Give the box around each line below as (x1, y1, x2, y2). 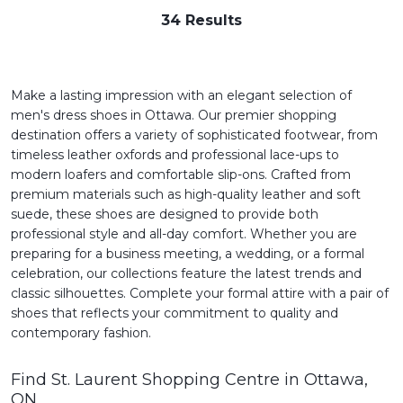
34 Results (161, 11, 242, 29)
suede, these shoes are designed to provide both (11, 205, 318, 222)
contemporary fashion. (11, 324, 151, 341)
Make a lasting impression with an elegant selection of (11, 86, 352, 103)
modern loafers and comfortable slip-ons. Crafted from (11, 166, 351, 183)
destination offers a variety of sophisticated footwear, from (11, 126, 378, 143)
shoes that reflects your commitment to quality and (11, 304, 338, 321)
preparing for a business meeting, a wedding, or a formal (11, 245, 364, 262)
